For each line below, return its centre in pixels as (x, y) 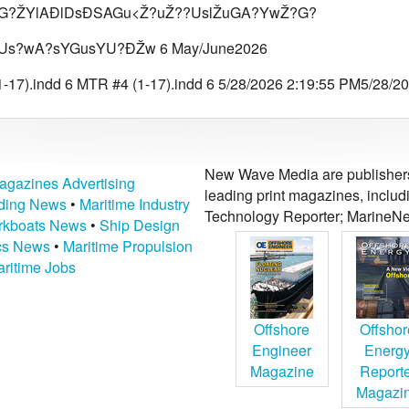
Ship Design (139, 225)
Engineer (282, 350)
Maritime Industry (134, 204)
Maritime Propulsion (127, 246)
